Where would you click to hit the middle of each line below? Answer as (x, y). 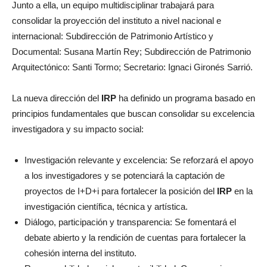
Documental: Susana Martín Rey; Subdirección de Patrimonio (131, 52)
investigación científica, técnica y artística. (106, 207)
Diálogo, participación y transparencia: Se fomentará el (130, 222)
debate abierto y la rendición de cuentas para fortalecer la (135, 238)
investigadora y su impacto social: (78, 129)
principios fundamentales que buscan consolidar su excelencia (133, 114)
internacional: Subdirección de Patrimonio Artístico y (113, 36)
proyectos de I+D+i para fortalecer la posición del (121, 191)
